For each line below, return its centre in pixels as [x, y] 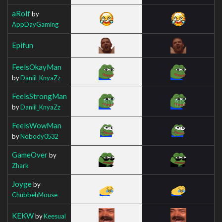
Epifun [23, 45]
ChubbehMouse [35, 194]
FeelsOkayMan [37, 67]
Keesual [55, 216]
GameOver [30, 154]
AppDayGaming [35, 24]
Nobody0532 [39, 136]
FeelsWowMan [37, 125]
